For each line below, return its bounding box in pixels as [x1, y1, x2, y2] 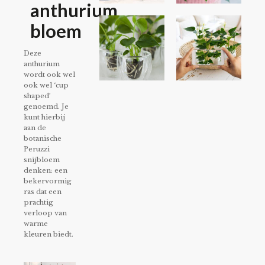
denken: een [24, 166, 67, 175]
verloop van [24, 209, 67, 218]
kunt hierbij [24, 113, 65, 122]
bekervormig [24, 177, 72, 186]
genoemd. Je [24, 102, 69, 111]
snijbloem [24, 156, 60, 164]
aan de [24, 124, 46, 132]
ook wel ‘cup [24, 81, 69, 90]
